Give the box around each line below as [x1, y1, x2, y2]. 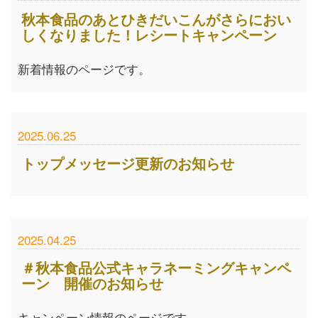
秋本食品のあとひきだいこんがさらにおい [21, 9, 291, 29]
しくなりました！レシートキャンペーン [21, 24, 277, 45]
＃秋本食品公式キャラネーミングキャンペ [21, 257, 291, 278]
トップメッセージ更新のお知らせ [21, 153, 234, 173]
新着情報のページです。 [18, 60, 150, 77]
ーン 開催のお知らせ [21, 273, 163, 293]
